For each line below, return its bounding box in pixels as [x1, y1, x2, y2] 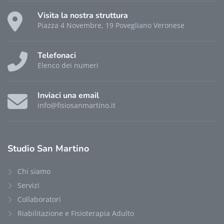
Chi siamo [17, 166, 50, 176]
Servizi [17, 180, 39, 190]
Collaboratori [17, 194, 61, 204]
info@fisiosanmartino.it [37, 100, 115, 110]
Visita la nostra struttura [37, 9, 128, 21]
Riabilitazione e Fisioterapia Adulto [17, 208, 134, 218]
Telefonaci [37, 49, 76, 61]
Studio [7, 142, 37, 154]
